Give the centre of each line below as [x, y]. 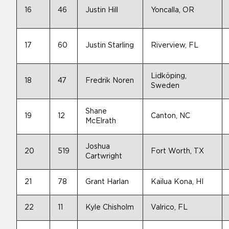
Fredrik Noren [110, 81]
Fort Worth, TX [177, 151]
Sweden [165, 86]
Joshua [98, 147]
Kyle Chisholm [110, 208]
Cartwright [104, 156]
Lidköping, [169, 76]
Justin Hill [102, 10]
